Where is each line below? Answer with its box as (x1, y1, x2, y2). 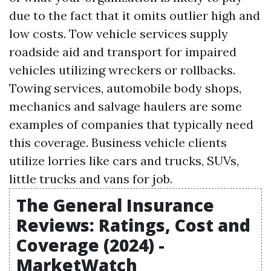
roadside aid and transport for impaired (9, 44, 237, 59)
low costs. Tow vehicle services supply (9, 26, 228, 41)
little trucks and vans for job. (9, 171, 172, 186)
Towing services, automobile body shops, (9, 80, 241, 96)
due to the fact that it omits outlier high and (9, 8, 260, 23)
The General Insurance (16, 194, 214, 217)
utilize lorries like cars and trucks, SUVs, (9, 153, 239, 168)
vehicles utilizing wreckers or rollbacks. (9, 62, 235, 77)
